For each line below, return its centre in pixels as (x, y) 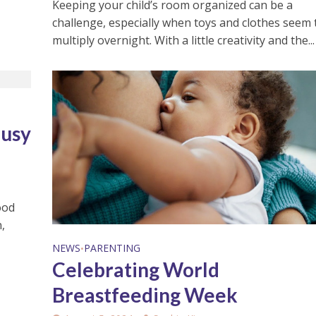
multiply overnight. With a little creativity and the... (183, 40)
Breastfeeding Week (145, 294)
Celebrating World (135, 269)
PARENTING (112, 248)
